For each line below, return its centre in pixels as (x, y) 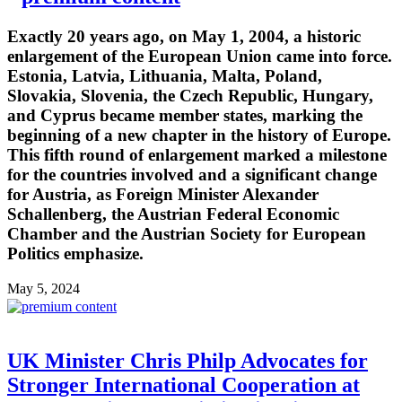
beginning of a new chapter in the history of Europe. (199, 135)
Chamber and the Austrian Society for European (187, 234)
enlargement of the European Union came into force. (200, 57)
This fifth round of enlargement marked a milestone (197, 155)
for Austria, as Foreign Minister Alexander (163, 195)
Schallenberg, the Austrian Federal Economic (173, 214)
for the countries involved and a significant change (192, 175)
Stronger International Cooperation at (184, 385)
